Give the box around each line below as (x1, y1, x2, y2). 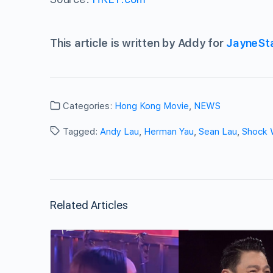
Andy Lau (100, 126, 139, 137)
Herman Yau (144, 126, 194, 137)
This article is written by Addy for (50, 37, 227, 49)
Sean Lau (199, 126, 237, 137)
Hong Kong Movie (115, 101, 189, 112)
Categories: (60, 101, 115, 112)
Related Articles (50, 199, 128, 211)
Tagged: (60, 126, 100, 137)
